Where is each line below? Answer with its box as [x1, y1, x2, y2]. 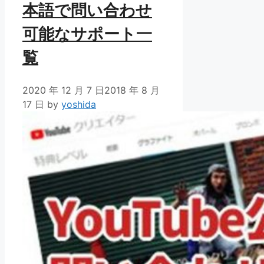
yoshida [61, 98, 96, 110]
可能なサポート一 [22, 24, 152, 44]
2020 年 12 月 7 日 [22, 84, 104, 96]
